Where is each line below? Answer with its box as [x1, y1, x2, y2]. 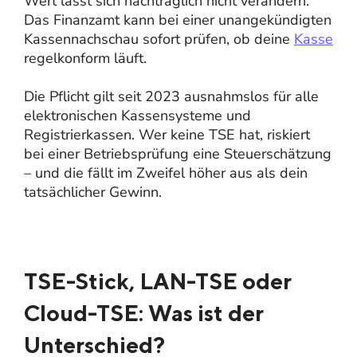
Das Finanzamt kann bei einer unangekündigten [24, 10, 331, 29]
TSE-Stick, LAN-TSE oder [24, 267, 292, 294]
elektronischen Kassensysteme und [24, 105, 251, 125]
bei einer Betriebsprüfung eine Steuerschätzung [24, 143, 331, 163]
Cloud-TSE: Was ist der [24, 299, 264, 326]
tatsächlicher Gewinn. [24, 182, 162, 202]
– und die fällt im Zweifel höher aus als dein [24, 163, 308, 182]
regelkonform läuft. [24, 48, 147, 68]
